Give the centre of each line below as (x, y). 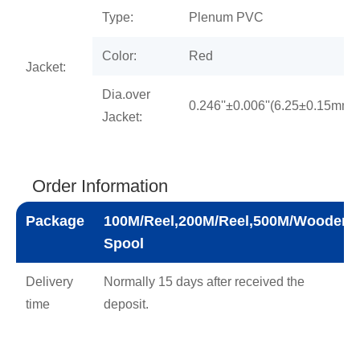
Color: (119, 55)
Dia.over (126, 94)
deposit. (126, 304)
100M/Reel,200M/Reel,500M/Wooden (227, 221)
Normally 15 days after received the (204, 281)
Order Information (100, 186)
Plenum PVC (226, 17)
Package (55, 221)
